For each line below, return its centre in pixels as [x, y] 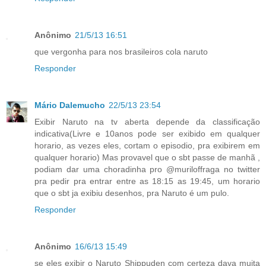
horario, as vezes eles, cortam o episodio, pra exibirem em [147, 146]
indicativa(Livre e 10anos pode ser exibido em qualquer [147, 134]
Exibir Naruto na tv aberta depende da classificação [147, 122]
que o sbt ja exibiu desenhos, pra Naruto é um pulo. [132, 193]
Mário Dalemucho [70, 105]
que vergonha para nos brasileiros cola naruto [121, 52]
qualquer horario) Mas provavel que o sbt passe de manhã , [147, 158]
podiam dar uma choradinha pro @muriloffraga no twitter [147, 170]
